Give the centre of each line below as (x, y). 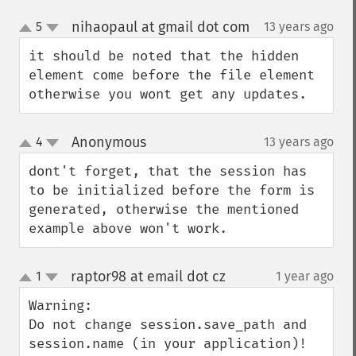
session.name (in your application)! (168, 344)
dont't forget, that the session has (168, 171)
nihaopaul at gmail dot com (160, 27)
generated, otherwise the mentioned (164, 209)
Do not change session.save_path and (168, 325)
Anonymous (108, 142)
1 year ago (305, 276)
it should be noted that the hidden (164, 56)
